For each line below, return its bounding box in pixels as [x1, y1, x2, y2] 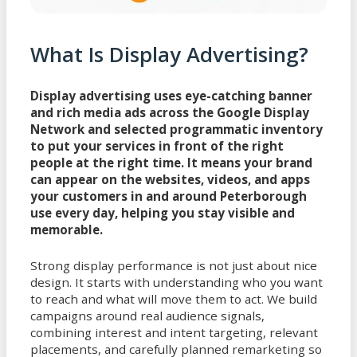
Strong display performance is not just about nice [30, 257, 317, 273]
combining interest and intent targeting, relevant [30, 324, 318, 340]
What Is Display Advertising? [30, 41, 308, 69]
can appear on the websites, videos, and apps [30, 171, 310, 187]
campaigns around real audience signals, [30, 307, 265, 324]
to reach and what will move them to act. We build [30, 290, 317, 307]
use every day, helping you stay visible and [30, 204, 295, 221]
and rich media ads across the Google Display [30, 104, 309, 120]
